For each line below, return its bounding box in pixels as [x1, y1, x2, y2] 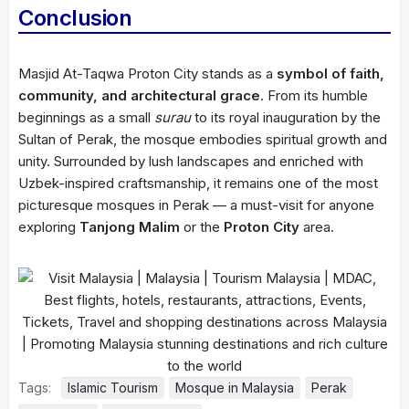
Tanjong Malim [79, 217, 180, 236]
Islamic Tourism [68, 379, 158, 395]
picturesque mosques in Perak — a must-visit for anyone [18, 195, 374, 214]
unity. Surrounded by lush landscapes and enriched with [18, 152, 363, 170]
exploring [18, 217, 79, 236]
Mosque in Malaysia [175, 379, 294, 395]
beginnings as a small [18, 108, 154, 126]
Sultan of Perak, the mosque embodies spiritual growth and [18, 130, 387, 148]
